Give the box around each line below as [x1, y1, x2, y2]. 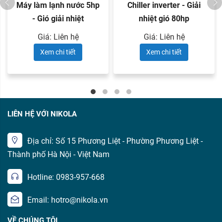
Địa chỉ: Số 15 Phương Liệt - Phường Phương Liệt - [27, 136, 203, 146]
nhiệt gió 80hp [139, 14, 189, 24]
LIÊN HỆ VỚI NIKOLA [7, 110, 77, 119]
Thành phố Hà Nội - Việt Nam [7, 150, 110, 160]
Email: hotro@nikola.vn [27, 195, 108, 205]
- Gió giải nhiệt [32, 14, 84, 24]
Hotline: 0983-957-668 [27, 172, 105, 182]
